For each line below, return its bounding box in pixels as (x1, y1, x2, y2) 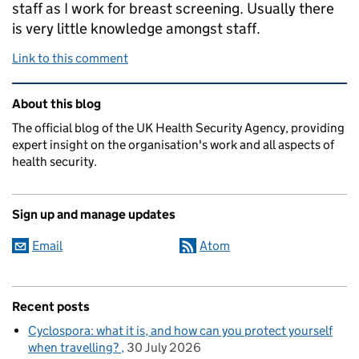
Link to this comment (12, 50, 128, 66)
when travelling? (28, 339, 121, 355)
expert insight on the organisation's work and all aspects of (12, 136, 334, 152)
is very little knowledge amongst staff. (12, 18, 260, 38)
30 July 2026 (127, 339, 201, 355)
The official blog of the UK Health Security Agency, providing (12, 119, 345, 135)
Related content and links (15, 83, 211, 104)
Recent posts (12, 298, 90, 314)
